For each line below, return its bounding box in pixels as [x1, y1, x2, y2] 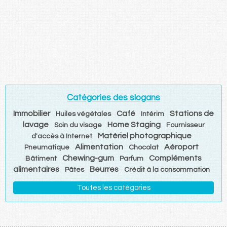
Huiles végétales [56, 110, 111, 118]
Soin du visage [54, 121, 102, 129]
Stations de [170, 109, 214, 118]
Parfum [120, 155, 143, 162]
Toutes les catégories [77, 183, 150, 192]
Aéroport [164, 142, 199, 151]
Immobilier [13, 109, 50, 118]
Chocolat [129, 143, 159, 151]
